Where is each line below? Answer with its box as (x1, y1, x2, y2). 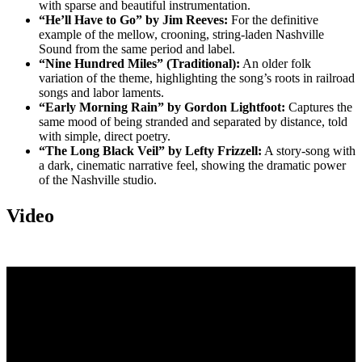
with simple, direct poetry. (39, 129, 170, 143)
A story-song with (262, 144, 356, 158)
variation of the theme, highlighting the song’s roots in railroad (39, 71, 355, 85)
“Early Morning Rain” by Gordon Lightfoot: (39, 100, 285, 114)
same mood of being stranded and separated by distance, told (39, 115, 347, 128)
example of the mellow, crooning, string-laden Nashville (39, 27, 324, 41)
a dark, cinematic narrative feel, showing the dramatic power (39, 158, 346, 172)
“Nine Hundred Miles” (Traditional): (39, 57, 240, 70)
